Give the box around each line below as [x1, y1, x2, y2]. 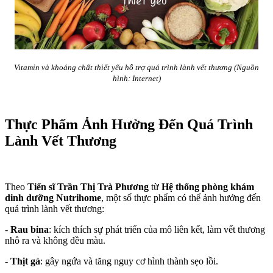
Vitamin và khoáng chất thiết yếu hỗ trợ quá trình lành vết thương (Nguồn [14, 62, 259, 72]
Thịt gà [10, 256, 40, 267]
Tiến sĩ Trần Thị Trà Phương [27, 182, 151, 193]
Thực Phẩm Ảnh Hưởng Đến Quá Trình [5, 116, 253, 132]
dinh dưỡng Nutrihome [5, 193, 101, 204]
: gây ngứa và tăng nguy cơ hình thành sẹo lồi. [40, 256, 218, 267]
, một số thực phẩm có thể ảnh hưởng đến [101, 193, 261, 204]
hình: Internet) [112, 73, 161, 83]
